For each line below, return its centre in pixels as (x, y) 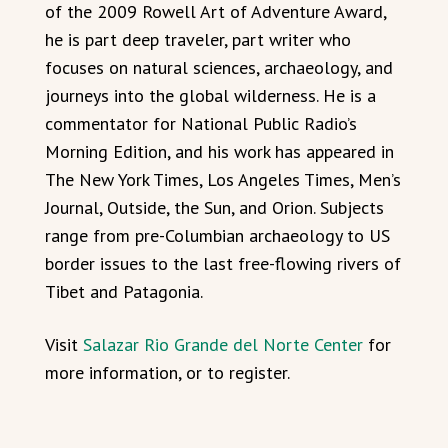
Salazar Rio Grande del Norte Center (223, 344)
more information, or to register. (167, 372)
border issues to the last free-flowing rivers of (223, 263)
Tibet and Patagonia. (124, 291)
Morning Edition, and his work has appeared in (219, 151)
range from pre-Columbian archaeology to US (217, 235)
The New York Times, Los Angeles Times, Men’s (223, 179)
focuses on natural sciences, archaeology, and (219, 67)
